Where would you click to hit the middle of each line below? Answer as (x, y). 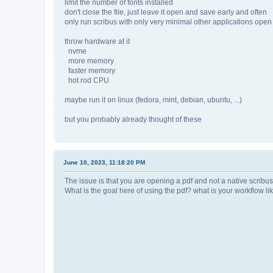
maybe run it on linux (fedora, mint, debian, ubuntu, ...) (153, 100)
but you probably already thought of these (133, 120)
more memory (89, 61)
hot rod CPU (87, 81)
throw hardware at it (97, 42)
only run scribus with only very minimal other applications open (168, 22)
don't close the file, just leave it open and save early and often (166, 12)
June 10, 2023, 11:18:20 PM (104, 163)
